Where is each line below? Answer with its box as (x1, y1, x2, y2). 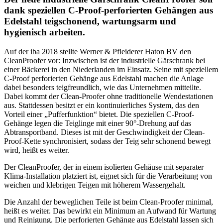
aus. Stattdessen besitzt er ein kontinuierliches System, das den (4, 101, 199, 110)
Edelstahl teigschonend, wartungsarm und (4, 16, 176, 27)
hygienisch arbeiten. (4, 27, 85, 38)
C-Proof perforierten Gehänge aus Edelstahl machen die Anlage (4, 74, 204, 83)
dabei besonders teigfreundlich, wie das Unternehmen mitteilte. (4, 83, 201, 92)
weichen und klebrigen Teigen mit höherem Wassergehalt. (4, 180, 186, 189)
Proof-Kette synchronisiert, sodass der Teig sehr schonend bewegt (4, 136, 211, 145)
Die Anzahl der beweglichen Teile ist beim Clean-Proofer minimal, (4, 197, 213, 206)
